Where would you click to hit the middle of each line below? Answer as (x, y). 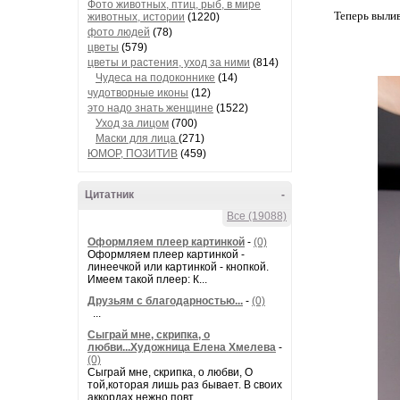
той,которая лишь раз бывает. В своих (185, 385)
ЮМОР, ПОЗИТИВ (133, 154)
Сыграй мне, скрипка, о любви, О (170, 372)
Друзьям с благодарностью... (165, 301)
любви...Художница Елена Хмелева (182, 347)
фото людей (119, 32)
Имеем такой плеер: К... (147, 279)
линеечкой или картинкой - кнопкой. (178, 267)
